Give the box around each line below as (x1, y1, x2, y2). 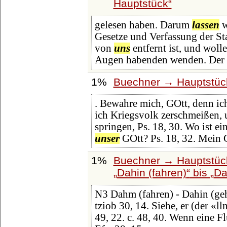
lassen (192, 19, 219, 31)
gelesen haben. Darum (94, 19, 192, 31)
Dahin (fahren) (117, 166, 186, 178)
